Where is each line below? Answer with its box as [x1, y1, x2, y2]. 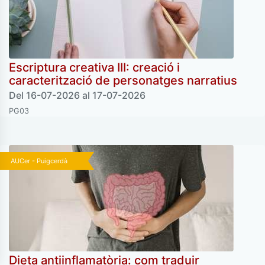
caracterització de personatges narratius [9, 73, 237, 88]
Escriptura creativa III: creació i [9, 60, 180, 75]
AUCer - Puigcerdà [11, 157, 67, 166]
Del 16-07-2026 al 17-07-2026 [9, 89, 146, 102]
